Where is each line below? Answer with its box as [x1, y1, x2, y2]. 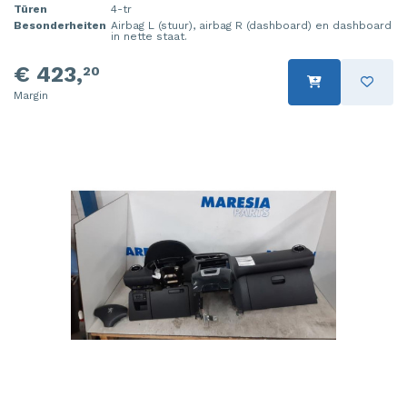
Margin [14, 88, 48, 102]
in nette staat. [111, 29, 187, 43]
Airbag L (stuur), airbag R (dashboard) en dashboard [111, 18, 392, 32]
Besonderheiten [14, 18, 106, 32]
